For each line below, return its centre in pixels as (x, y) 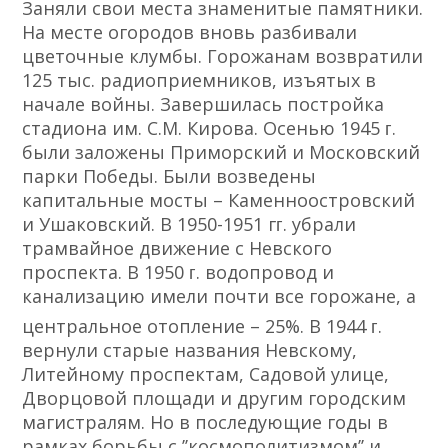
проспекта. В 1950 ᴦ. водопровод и (178, 272)
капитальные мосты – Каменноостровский (219, 200)
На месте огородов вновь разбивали (190, 32)
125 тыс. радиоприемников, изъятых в (199, 80)
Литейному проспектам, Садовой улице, (206, 374)
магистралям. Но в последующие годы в (205, 422)
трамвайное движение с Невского (177, 248)
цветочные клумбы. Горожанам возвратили (223, 56)
